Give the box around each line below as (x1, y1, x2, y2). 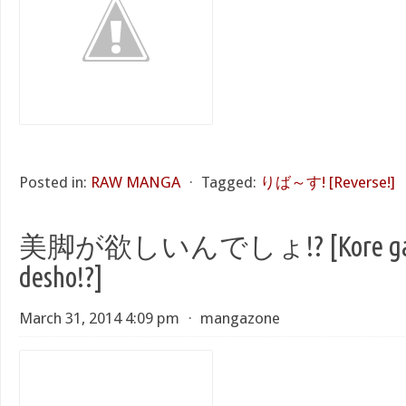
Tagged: (201, 173, 256, 191)
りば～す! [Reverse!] (260, 173, 395, 191)
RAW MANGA (91, 173, 180, 191)
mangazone (200, 309, 280, 327)
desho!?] (19, 261, 103, 293)
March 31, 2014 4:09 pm (19, 309, 179, 327)
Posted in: (19, 173, 87, 191)
